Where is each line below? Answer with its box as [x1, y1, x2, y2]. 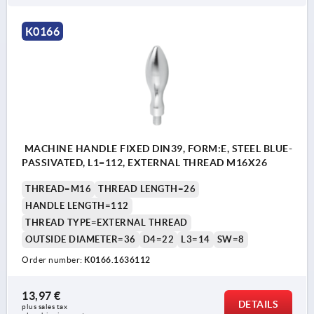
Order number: [22, 254, 84, 264]
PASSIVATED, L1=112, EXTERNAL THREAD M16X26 [226, 156, 267, 168]
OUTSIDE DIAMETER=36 [25, 233, 136, 245]
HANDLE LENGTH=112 [25, 200, 129, 211]
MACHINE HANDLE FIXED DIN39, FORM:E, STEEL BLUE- [22, 142, 292, 154]
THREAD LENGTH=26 [98, 183, 196, 194]
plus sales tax [22, 302, 69, 310]
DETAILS [238, 298, 278, 310]
